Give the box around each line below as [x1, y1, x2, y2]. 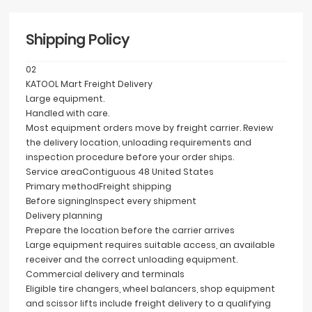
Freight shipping [98, 180, 171, 192]
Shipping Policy [25, 30, 130, 50]
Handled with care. [25, 107, 109, 119]
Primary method [25, 180, 99, 192]
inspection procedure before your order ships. [25, 150, 234, 163]
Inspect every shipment [90, 194, 196, 207]
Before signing [25, 194, 91, 207]
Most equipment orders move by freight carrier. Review [25, 121, 273, 134]
